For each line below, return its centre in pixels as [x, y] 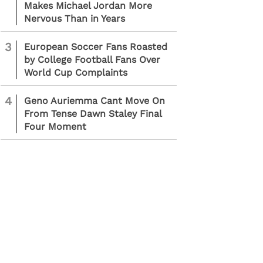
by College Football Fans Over [92, 60]
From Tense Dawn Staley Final [93, 114]
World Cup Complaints [76, 73]
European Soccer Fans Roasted [96, 47]
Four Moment [55, 127]
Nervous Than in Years [75, 18]
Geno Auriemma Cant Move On [95, 101]
